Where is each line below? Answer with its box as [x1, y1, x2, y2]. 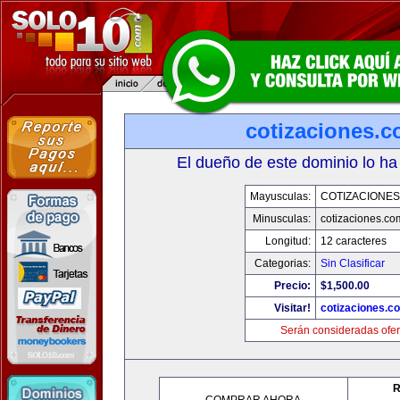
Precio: [273, 279, 311, 292]
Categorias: [254, 257, 311, 270]
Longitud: [264, 235, 311, 247]
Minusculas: [252, 212, 311, 225]
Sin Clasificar [320, 257, 385, 270]
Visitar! [273, 302, 311, 314]
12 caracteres [320, 235, 387, 247]
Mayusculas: [249, 190, 311, 203]
